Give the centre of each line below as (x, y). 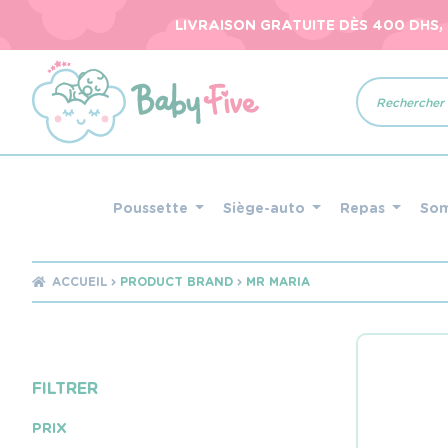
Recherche (395, 84)
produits (387, 116)
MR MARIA (278, 281)
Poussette (152, 208)
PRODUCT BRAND (177, 281)
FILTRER (65, 388)
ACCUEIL (80, 281)
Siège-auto (265, 208)
